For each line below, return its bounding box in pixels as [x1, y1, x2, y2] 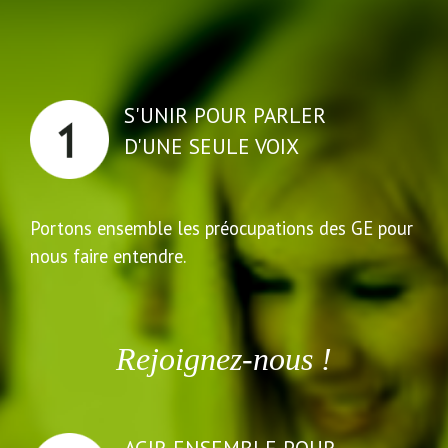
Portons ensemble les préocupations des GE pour [30, 216, 413, 241]
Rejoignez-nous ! [116, 341, 332, 378]
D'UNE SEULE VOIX [124, 132, 299, 161]
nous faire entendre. [30, 244, 186, 269]
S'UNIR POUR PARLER [124, 101, 326, 130]
